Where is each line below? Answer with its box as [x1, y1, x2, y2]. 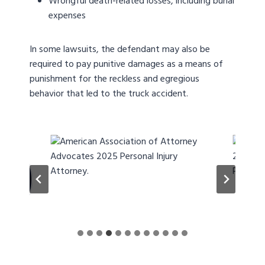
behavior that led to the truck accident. [30, 86, 190, 102]
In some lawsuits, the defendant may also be [30, 42, 210, 58]
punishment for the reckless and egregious [30, 72, 199, 88]
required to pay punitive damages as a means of [30, 57, 223, 73]
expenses [49, 8, 86, 24]
